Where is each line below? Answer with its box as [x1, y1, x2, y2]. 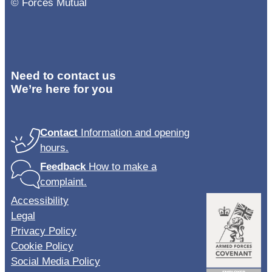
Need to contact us [11, 69, 116, 82]
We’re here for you [11, 82, 113, 95]
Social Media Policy [11, 255, 100, 267]
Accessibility [11, 194, 69, 206]
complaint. [40, 175, 87, 188]
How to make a [86, 160, 157, 172]
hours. [40, 141, 69, 154]
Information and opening [78, 126, 189, 138]
